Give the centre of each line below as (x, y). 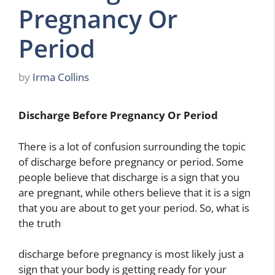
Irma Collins (61, 77)
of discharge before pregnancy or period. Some (131, 161)
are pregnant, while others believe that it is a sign (134, 192)
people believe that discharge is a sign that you (129, 177)
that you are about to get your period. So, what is (134, 207)
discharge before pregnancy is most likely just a (131, 254)
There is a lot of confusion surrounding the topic (132, 146)
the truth (40, 223)
